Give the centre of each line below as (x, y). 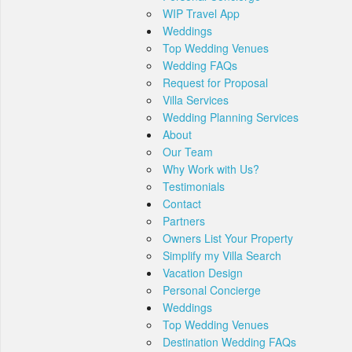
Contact (182, 204)
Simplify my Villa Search (222, 256)
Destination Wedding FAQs (229, 342)
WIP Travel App (201, 14)
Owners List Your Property (228, 238)
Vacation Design (203, 273)
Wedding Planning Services (231, 117)
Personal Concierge (212, 290)
